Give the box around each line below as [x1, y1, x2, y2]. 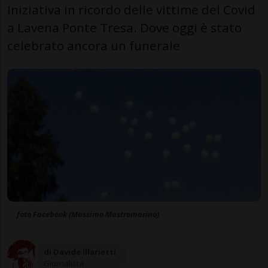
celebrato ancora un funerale [7, 36, 180, 54]
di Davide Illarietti [44, 246, 116, 257]
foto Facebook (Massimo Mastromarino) [17, 209, 159, 220]
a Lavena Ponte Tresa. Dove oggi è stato [7, 19, 242, 36]
